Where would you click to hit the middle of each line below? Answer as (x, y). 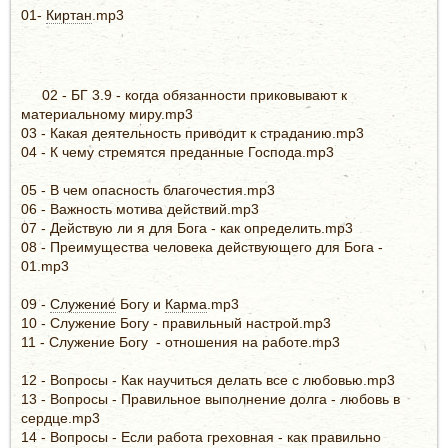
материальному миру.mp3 (107, 113)
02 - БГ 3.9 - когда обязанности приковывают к (194, 94)
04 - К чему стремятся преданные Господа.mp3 (177, 151)
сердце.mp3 (60, 417)
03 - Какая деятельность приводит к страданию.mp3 (192, 132)
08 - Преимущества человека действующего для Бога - (202, 246)
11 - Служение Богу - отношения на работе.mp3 (180, 341)
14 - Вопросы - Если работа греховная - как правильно (201, 436)
